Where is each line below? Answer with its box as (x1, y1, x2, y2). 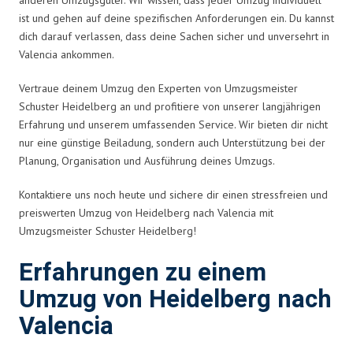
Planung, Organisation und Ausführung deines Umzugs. (19, 153, 275, 168)
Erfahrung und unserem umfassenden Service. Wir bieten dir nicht (19, 117, 328, 132)
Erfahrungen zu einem (19, 255, 266, 291)
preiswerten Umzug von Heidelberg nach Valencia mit (19, 205, 273, 220)
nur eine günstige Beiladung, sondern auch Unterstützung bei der (19, 135, 325, 150)
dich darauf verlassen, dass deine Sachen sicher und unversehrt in (19, 28, 329, 43)
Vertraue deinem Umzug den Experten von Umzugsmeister (19, 80, 298, 95)
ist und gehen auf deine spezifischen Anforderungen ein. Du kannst (19, 10, 334, 25)
